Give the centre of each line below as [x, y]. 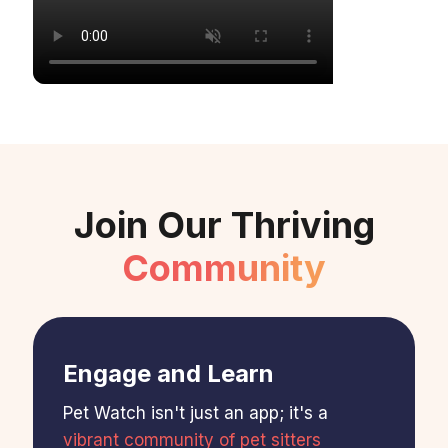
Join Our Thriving [224, 224]
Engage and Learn [168, 373]
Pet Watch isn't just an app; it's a [195, 412]
